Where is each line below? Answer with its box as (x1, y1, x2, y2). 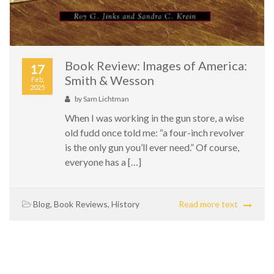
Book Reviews (54, 198, 108, 209)
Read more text (179, 198, 238, 209)
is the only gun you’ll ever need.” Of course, (65, 141, 239, 153)
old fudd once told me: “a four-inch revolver (65, 126, 245, 138)
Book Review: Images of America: (65, 57, 247, 73)
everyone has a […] (65, 155, 141, 168)
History (111, 198, 139, 209)
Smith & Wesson (65, 72, 154, 87)
